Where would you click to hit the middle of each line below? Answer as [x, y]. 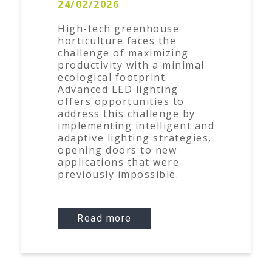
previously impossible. [118, 174]
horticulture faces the [117, 41]
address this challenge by [127, 114]
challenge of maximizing [123, 53]
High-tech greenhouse [118, 29]
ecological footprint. [113, 77]
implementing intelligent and [136, 126]
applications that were [118, 162]
